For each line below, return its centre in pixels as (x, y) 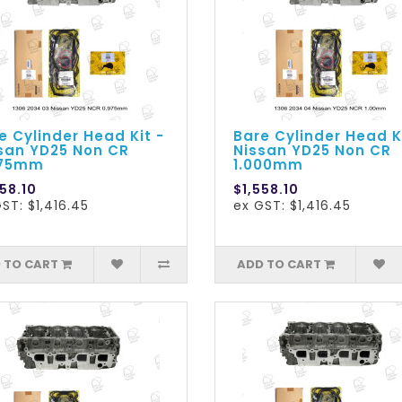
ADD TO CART (279, 265)
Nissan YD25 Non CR (312, 151)
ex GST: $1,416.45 (292, 206)
